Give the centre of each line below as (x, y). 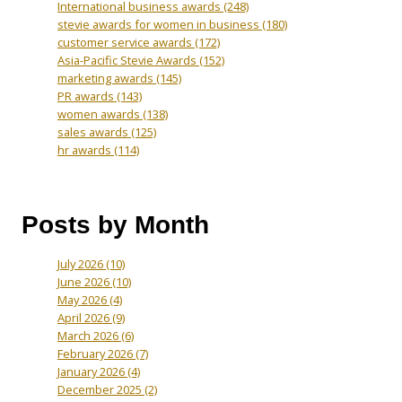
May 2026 (83, 299)
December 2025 (101, 389)
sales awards (94, 131)
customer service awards (126, 42)
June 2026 (85, 281)
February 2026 (96, 353)
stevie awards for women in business (160, 24)
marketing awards (107, 78)
